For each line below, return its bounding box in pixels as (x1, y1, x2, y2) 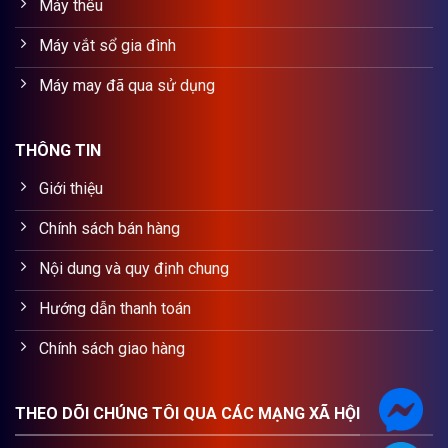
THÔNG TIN (15, 141, 101, 161)
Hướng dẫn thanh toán (39, 298, 191, 318)
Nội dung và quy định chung (39, 258, 229, 278)
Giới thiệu (39, 178, 103, 198)
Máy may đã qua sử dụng (39, 75, 215, 95)
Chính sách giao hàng (39, 338, 185, 358)
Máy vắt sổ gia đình (39, 35, 176, 55)
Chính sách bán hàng (39, 218, 180, 238)
